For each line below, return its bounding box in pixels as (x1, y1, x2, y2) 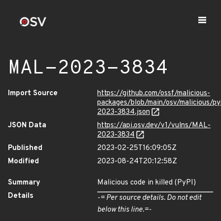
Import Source (8, 89, 58, 98)
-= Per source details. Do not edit (97, 193, 201, 203)
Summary (8, 178, 40, 187)
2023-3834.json (97, 108, 150, 117)
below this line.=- (97, 205, 151, 215)
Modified (8, 157, 39, 166)
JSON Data (8, 121, 46, 130)
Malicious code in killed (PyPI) (97, 178, 196, 187)
